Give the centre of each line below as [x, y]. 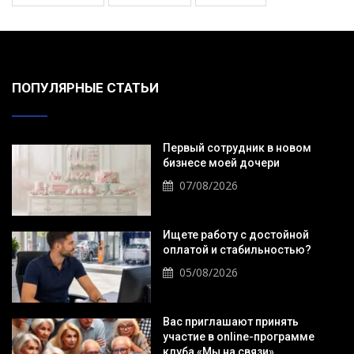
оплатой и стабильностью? [238, 249]
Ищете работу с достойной [235, 234]
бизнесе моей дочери [221, 162]
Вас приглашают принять [230, 322]
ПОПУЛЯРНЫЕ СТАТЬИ [85, 87]
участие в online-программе [238, 337]
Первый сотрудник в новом [237, 147]
